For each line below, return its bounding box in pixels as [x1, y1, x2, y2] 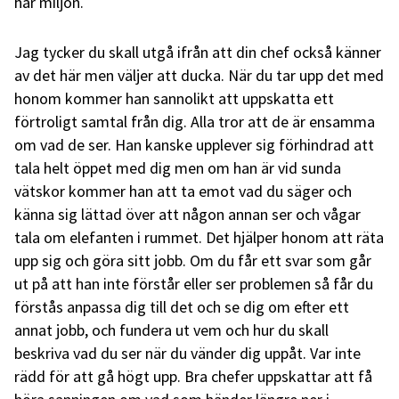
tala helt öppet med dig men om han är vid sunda [14, 157, 341, 178]
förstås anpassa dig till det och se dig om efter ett [14, 296, 349, 317]
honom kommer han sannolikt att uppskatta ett [14, 87, 334, 109]
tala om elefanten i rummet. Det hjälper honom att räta [14, 226, 384, 248]
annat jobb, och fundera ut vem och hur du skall [14, 319, 329, 340]
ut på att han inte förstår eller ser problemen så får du [14, 273, 373, 294]
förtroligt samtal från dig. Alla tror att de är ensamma [14, 110, 375, 132]
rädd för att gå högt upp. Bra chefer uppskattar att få [14, 365, 372, 387]
